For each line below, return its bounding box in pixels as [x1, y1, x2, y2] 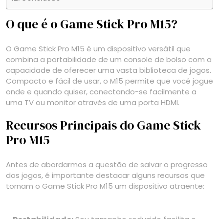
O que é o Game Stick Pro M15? [6, 16, 177, 33]
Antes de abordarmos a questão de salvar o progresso [6, 159, 208, 170]
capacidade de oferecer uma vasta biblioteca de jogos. [6, 65, 211, 76]
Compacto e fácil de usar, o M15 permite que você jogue [6, 76, 213, 87]
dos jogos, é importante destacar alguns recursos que [6, 170, 205, 181]
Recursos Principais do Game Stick [6, 117, 201, 134]
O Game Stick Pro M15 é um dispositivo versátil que [6, 44, 191, 54]
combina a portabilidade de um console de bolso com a [6, 54, 212, 65]
